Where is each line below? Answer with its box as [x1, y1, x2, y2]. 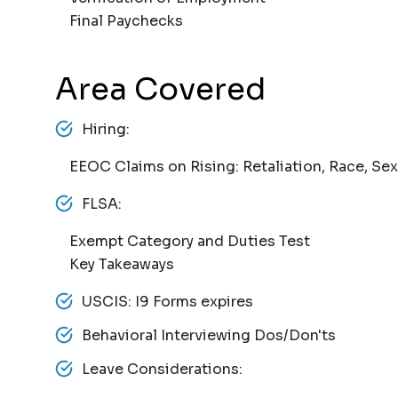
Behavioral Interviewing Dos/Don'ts [82, 326, 336, 345]
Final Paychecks [55, 12, 187, 30]
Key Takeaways [55, 255, 174, 274]
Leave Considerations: [82, 360, 243, 378]
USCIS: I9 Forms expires [82, 292, 257, 311]
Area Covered [55, 70, 266, 108]
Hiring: [82, 120, 130, 139]
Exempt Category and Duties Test [55, 232, 310, 251]
